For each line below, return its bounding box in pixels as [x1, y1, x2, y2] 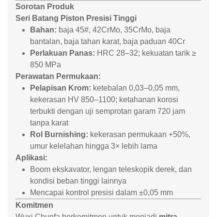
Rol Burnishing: [30, 130, 88, 139]
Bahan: [30, 26, 57, 34]
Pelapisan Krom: [30, 84, 91, 92]
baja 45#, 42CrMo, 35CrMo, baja [57, 26, 170, 34]
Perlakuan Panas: [30, 49, 95, 57]
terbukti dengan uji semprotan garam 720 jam [30, 107, 185, 115]
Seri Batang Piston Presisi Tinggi [15, 14, 137, 22]
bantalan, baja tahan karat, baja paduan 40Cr [30, 37, 185, 46]
